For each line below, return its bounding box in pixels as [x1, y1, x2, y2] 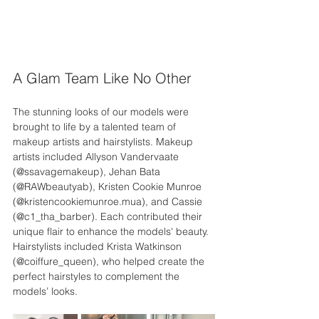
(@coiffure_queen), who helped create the [13, 255, 207, 268]
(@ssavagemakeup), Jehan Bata [13, 165, 163, 179]
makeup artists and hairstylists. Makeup [13, 135, 196, 149]
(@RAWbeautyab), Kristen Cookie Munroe [13, 180, 204, 194]
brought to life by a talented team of [13, 120, 179, 134]
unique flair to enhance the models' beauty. [13, 225, 211, 239]
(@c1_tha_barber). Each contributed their [13, 210, 205, 224]
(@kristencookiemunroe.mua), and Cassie [13, 195, 205, 209]
